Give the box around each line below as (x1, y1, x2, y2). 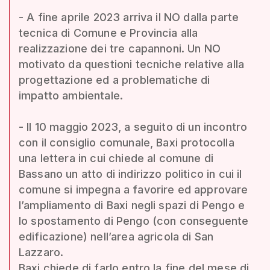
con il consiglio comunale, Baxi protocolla (19, 136, 234, 149)
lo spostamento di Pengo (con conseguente (19, 214, 249, 227)
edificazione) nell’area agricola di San (19, 230, 214, 243)
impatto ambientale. (19, 89, 124, 102)
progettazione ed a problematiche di (19, 73, 210, 86)
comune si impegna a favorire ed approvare (19, 183, 248, 196)
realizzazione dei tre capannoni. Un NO (19, 42, 221, 55)
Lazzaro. (19, 245, 64, 259)
